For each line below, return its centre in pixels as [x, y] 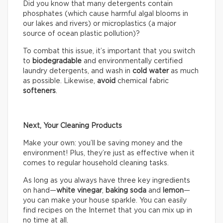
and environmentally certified [132, 61]
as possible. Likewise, [60, 81]
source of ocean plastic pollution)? [81, 34]
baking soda [126, 190]
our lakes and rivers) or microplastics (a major [100, 24]
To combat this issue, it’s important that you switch [109, 51]
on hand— [40, 190]
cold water [151, 71]
